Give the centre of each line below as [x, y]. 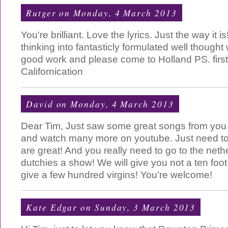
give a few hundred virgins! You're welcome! [117, 175]
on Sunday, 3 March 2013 [137, 207]
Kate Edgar [52, 207]
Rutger [41, 13]
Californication [52, 72]
